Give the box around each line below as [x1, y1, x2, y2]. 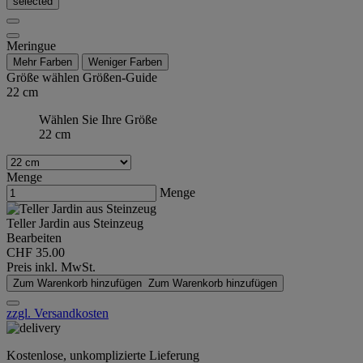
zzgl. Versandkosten [6, 306, 109, 321]
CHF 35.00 [6, 246, 65, 260]
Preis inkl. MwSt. [6, 260, 96, 275]
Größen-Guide [83, 70, 157, 85]
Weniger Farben [88, 56, 162, 69]
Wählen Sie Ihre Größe [39, 113, 157, 127]
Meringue [6, 39, 56, 53]
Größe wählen [6, 70, 83, 85]
